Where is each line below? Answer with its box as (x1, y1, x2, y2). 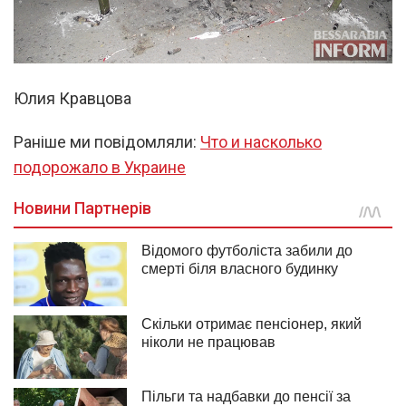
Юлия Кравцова (14, 89, 131, 109)
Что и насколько (200, 132, 322, 152)
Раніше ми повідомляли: (14, 132, 200, 152)
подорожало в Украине (14, 158, 186, 178)
